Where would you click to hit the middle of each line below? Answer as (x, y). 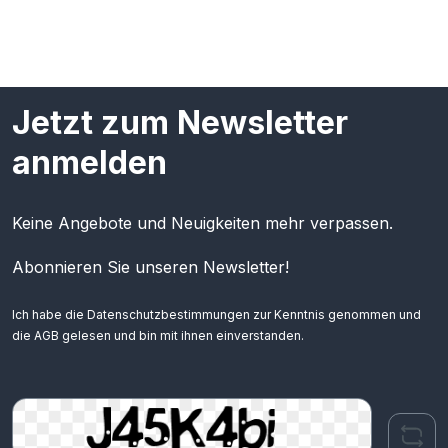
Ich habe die (49, 314)
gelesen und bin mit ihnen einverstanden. (181, 335)
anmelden (89, 162)
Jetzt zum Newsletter (180, 122)
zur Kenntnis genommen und (335, 314)
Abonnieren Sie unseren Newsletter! (150, 266)
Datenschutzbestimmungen (168, 314)
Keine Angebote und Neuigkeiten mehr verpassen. (202, 222)
